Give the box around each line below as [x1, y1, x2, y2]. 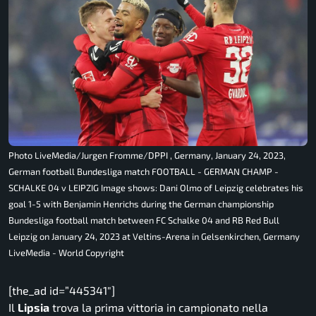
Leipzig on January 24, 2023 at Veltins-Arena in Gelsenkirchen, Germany [8, 231, 300, 243]
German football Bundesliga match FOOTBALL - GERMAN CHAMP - [8, 166, 279, 178]
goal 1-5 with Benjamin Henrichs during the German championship [8, 198, 274, 210]
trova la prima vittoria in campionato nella [49, 300, 268, 315]
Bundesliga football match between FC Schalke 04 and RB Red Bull [8, 214, 279, 226]
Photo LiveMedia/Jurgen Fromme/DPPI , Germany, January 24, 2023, [8, 150, 286, 162]
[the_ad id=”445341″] [8, 284, 115, 298]
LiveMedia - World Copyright [8, 247, 124, 259]
